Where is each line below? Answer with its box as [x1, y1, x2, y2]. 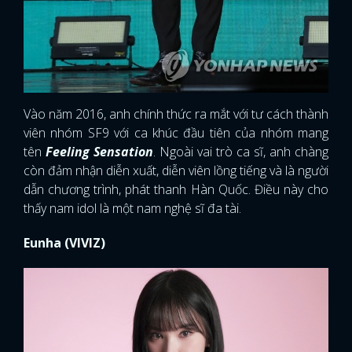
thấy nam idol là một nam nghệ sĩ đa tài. [24, 199, 241, 217]
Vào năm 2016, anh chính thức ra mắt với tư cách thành [24, 104, 328, 123]
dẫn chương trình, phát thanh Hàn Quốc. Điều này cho [24, 180, 328, 198]
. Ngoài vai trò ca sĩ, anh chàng [153, 142, 328, 160]
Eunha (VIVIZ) [24, 233, 105, 251]
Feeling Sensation [46, 142, 153, 160]
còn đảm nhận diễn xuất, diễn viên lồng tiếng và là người [24, 161, 328, 179]
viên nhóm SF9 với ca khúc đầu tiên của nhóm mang [24, 123, 328, 141]
